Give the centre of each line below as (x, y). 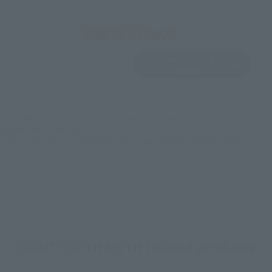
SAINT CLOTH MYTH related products (136, 246)
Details (185, 70)
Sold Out (72, 64)
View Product (185, 59)
